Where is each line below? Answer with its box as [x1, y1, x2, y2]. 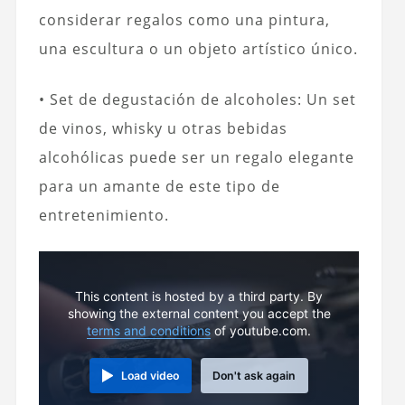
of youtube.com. [211, 324, 312, 339]
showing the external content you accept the [67, 306, 331, 322]
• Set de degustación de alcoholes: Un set [38, 89, 356, 109]
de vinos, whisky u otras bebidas [38, 118, 287, 138]
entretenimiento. [38, 204, 169, 225]
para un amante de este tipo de [38, 175, 280, 196]
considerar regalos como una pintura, [38, 9, 330, 30]
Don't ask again [212, 369, 297, 383]
